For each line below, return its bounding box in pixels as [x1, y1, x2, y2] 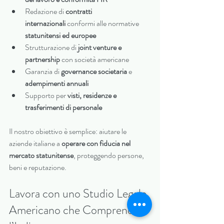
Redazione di [25, 5, 65, 17]
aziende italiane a [9, 137, 61, 149]
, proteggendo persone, [73, 149, 145, 161]
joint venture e [78, 41, 123, 53]
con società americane [60, 53, 129, 65]
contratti [65, 5, 93, 17]
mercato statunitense [9, 149, 73, 161]
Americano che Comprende [9, 201, 141, 219]
